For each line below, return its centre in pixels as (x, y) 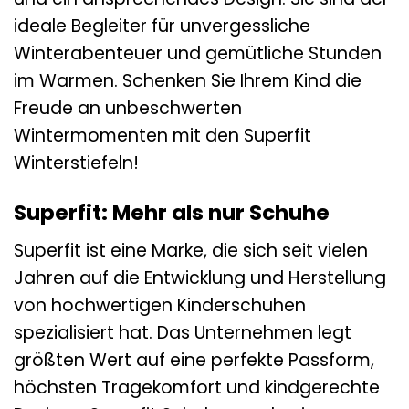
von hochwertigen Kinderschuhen (160, 305)
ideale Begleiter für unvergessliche (162, 26)
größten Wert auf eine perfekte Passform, (194, 360)
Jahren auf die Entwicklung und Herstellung (200, 278)
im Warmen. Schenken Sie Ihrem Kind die (188, 81)
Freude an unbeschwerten (128, 109)
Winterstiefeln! (76, 163)
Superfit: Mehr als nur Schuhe (172, 212)
